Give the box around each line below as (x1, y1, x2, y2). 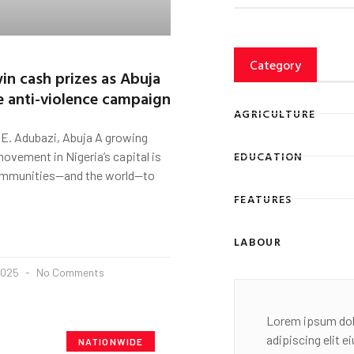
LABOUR (234, 232, 281, 250)
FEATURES (234, 190, 292, 207)
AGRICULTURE (234, 104, 316, 122)
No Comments (34, 265, 104, 279)
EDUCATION (234, 147, 303, 164)
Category (250, 55, 301, 75)
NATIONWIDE (77, 335, 144, 347)
